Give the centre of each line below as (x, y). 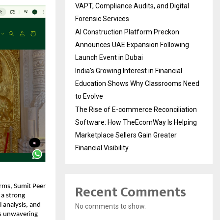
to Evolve (89, 96)
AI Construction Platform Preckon (127, 32)
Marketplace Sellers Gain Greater (126, 135)
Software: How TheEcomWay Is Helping (136, 122)
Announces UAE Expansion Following (132, 44)
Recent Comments (131, 192)
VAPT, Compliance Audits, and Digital (132, 6)
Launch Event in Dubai (109, 57)
